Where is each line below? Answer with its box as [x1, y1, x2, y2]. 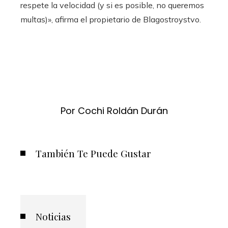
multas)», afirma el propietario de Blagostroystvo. [20, 14, 201, 24]
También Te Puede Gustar [36, 147, 151, 160]
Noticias [36, 210, 71, 223]
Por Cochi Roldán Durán [60, 104, 168, 117]
